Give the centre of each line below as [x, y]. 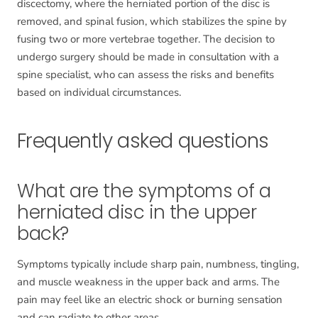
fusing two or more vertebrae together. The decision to [146, 39]
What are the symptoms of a [144, 191]
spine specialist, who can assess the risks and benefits [146, 75]
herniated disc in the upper [137, 213]
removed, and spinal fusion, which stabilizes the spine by [152, 22]
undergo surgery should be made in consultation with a [148, 57]
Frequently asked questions [143, 141]
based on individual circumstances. [99, 93]
